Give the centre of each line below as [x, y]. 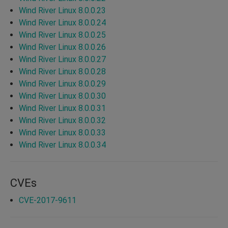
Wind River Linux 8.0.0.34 [62, 145]
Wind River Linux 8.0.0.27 [62, 59]
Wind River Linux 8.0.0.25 [62, 35]
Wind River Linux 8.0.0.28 [62, 71]
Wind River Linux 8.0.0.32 [62, 120]
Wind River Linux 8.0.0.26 [62, 47]
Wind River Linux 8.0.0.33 [62, 132]
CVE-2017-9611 [48, 200]
